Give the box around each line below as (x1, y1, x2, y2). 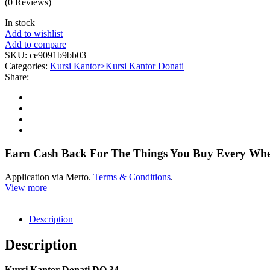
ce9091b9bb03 (30, 50, 86, 61)
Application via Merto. (5, 171, 93, 182)
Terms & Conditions (93, 171, 171, 182)
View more (5, 182, 47, 193)
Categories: (5, 61, 50, 72)
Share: (5, 72, 29, 83)
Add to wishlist (5, 28, 63, 39)
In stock (5, 17, 35, 28)
